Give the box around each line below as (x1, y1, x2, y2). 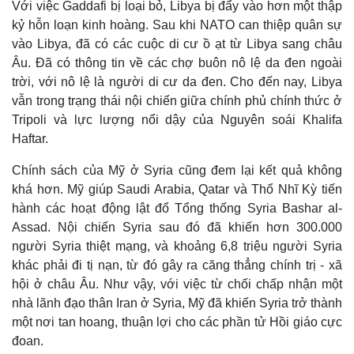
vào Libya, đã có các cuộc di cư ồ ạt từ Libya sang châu (12, 36, 342, 51)
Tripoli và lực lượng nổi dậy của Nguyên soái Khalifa (12, 112, 342, 126)
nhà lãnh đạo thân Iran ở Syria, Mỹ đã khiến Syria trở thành (12, 296, 342, 310)
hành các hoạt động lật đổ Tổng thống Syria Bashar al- (12, 201, 342, 215)
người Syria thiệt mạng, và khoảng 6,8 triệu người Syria (12, 239, 342, 253)
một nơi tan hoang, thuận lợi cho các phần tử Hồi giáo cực (12, 314, 342, 329)
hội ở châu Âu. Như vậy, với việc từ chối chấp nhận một (12, 277, 342, 291)
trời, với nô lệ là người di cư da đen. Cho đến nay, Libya (12, 74, 342, 88)
